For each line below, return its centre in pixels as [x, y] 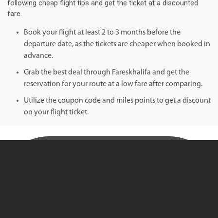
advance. [38, 56]
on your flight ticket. [56, 113]
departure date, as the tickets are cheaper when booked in [117, 45]
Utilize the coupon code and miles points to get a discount [117, 101]
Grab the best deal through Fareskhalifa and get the [107, 73]
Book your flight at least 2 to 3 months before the [102, 33]
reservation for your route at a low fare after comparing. [113, 84]
